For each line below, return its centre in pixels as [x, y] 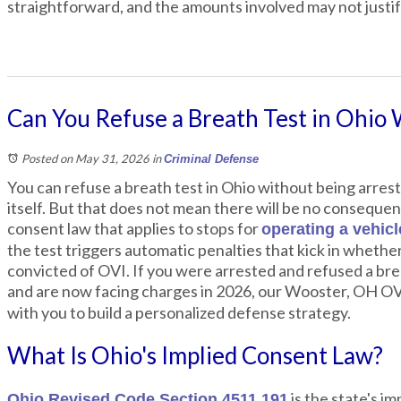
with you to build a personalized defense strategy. [179, 312]
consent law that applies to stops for [134, 228]
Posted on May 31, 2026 [85, 158]
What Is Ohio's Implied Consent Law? [195, 355]
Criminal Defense [211, 159]
